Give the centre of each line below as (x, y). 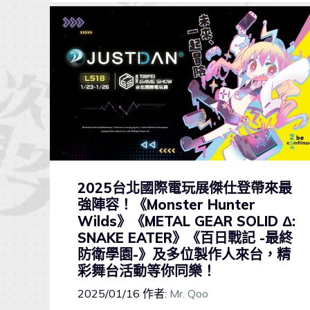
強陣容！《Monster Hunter (166, 205)
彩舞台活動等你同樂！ (147, 271)
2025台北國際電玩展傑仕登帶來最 (185, 188)
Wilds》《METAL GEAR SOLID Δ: (186, 221)
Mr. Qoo (189, 294)
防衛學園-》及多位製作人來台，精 (184, 255)
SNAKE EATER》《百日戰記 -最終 (185, 238)
